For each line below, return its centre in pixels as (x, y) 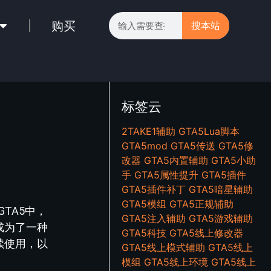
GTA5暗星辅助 (221, 189)
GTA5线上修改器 (207, 233)
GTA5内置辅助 (176, 160)
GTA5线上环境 (176, 262)
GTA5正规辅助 (202, 204)
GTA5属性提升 (167, 175)
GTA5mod (145, 146)
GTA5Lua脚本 (209, 131)
